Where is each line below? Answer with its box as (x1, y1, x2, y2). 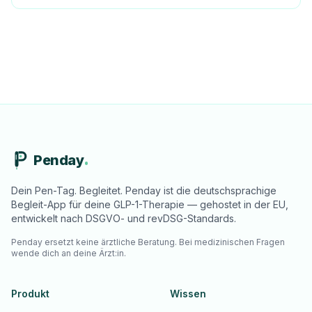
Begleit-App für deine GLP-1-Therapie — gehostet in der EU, (11, 198, 288, 210)
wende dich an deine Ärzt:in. (11, 248, 126, 258)
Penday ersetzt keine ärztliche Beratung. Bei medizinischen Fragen (11, 237, 285, 247)
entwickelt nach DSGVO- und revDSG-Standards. (11, 212, 236, 224)
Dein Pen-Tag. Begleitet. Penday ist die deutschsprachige (11, 185, 276, 196)
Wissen (170, 288, 206, 299)
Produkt (11, 288, 49, 299)
